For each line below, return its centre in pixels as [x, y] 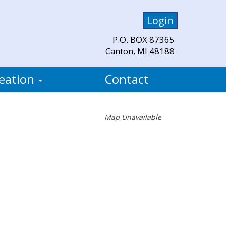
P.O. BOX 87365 [144, 40]
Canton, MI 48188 [140, 51]
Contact [127, 79]
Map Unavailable [133, 117]
